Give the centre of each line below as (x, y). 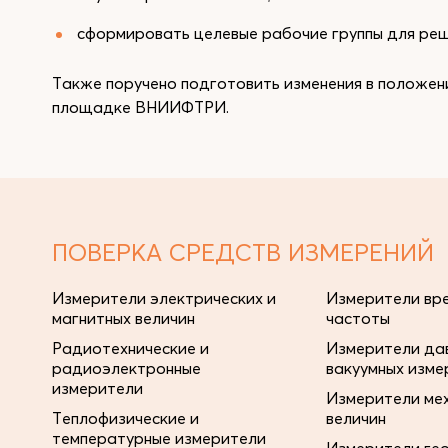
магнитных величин (123, 318)
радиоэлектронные (126, 368)
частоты (358, 318)
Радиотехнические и (130, 348)
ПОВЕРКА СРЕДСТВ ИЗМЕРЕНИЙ (243, 252)
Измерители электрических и (164, 298)
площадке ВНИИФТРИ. (140, 107)
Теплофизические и (125, 418)
